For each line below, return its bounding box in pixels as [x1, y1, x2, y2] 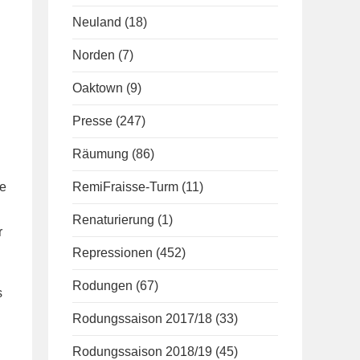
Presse [72, 114, 112, 128]
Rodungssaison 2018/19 [72, 345, 212, 358]
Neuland [72, 15, 121, 29]
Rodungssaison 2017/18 [72, 312, 212, 325]
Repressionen [72, 246, 153, 260]
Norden [72, 48, 115, 62]
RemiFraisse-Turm [72, 180, 178, 194]
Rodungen [72, 279, 133, 292]
